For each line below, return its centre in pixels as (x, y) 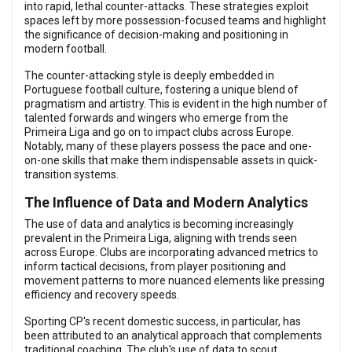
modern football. (66, 49)
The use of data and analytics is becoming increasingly (159, 224)
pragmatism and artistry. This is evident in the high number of (176, 104)
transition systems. (71, 174)
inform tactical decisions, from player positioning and (155, 266)
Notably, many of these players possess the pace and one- (168, 146)
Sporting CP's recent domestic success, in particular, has (163, 321)
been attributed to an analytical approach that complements (173, 335)
